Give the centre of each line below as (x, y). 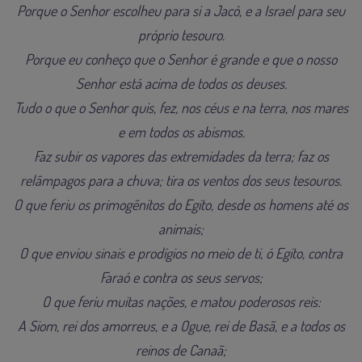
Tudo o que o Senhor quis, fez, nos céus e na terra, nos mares (181, 107)
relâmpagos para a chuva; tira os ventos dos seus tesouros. (181, 180)
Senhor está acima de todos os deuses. (181, 83)
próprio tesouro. (181, 34)
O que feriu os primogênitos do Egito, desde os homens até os (181, 204)
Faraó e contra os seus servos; (181, 277)
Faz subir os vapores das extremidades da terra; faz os (181, 156)
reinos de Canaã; (181, 349)
